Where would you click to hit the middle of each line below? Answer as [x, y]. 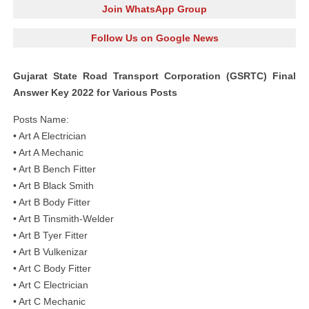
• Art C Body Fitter [52, 268]
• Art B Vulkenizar [50, 252]
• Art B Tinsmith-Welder [63, 219]
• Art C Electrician [51, 285]
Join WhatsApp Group [154, 9]
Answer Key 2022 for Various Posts [95, 92]
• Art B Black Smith [53, 186]
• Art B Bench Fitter [54, 169]
